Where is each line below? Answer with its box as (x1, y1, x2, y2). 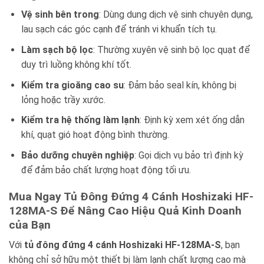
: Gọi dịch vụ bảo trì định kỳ (134, 149, 243, 161)
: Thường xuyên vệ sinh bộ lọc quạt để (93, 44, 250, 55)
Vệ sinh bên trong (21, 9, 99, 21)
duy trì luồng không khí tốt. (21, 58, 131, 70)
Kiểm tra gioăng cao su (21, 79, 124, 91)
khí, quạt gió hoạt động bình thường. (21, 129, 169, 141)
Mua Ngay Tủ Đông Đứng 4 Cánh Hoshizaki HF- (9, 189, 253, 203)
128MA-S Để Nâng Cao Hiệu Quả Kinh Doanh (9, 203, 242, 217)
